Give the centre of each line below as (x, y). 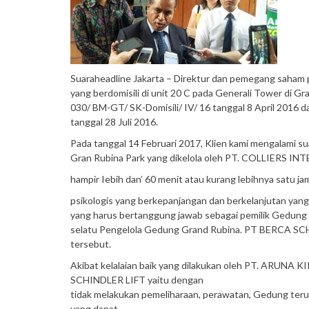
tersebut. (91, 244)
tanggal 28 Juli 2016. (114, 122)
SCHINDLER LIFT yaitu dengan (137, 280)
